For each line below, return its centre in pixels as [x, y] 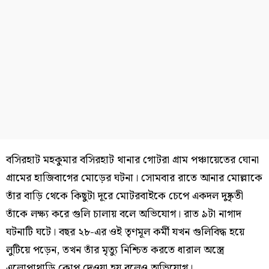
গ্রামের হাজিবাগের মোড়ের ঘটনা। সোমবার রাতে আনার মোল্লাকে [134, 178]
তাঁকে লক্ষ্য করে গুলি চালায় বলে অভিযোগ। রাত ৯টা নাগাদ [124, 214]
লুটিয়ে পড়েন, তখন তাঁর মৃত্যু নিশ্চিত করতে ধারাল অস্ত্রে [115, 250]
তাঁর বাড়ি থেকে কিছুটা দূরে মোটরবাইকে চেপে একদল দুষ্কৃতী [125, 196]
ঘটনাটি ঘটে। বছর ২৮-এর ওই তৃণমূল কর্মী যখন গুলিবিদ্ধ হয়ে [125, 232]
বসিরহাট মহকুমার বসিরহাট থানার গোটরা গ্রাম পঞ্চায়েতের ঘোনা [132, 160]
